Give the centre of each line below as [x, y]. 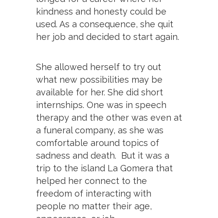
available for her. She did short [100, 92]
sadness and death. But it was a [103, 155]
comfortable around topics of [98, 143]
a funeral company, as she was [100, 130]
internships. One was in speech [101, 105]
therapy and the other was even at [109, 117]
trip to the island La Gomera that [104, 168]
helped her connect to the [91, 181]
